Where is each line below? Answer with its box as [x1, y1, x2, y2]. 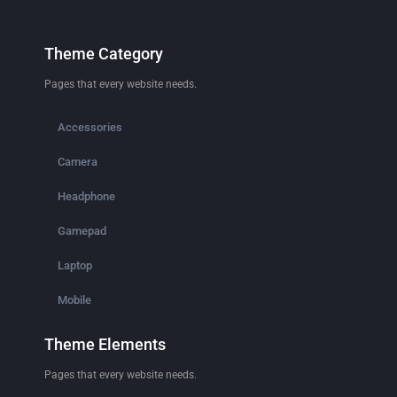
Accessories [58, 121, 122, 134]
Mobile [58, 293, 91, 307]
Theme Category [44, 44, 163, 63]
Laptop [58, 259, 92, 272]
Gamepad [58, 224, 106, 237]
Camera [58, 155, 97, 168]
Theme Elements [44, 335, 166, 354]
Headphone [58, 190, 115, 203]
